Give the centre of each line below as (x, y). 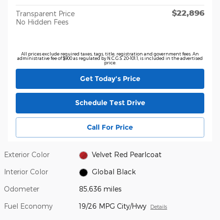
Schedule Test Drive (110, 103)
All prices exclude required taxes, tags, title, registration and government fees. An (110, 54)
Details (159, 207)
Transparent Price (45, 13)
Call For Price (110, 127)
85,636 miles (100, 189)
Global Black (113, 172)
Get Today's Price (110, 78)
